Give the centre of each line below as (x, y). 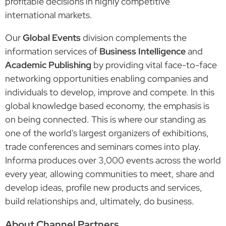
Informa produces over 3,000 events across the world (113, 160)
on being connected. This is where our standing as (105, 119)
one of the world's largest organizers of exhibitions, (107, 133)
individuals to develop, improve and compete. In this (110, 92)
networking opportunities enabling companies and (107, 78)
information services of (52, 51)
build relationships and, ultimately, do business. (100, 201)
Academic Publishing (48, 65)
